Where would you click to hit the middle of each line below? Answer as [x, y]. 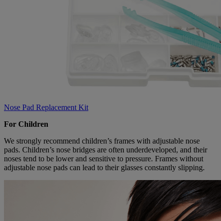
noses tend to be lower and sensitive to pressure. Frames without [104, 158]
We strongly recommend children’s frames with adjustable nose [102, 141]
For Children [26, 124]
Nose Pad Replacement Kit [46, 107]
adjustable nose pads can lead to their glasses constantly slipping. [104, 167]
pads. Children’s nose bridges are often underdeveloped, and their [106, 149]
